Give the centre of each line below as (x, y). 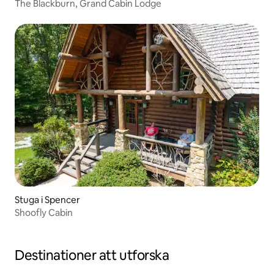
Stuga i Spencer (47, 200)
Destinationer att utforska (92, 256)
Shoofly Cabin (44, 213)
